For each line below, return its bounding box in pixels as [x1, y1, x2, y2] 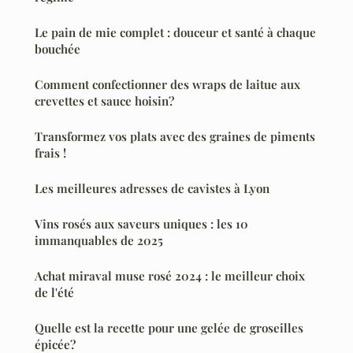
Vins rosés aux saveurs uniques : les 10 [35, 216, 248, 232]
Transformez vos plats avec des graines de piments [35, 128, 315, 145]
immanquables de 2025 [35, 232, 163, 249]
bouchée [35, 41, 80, 58]
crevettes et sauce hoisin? [35, 93, 174, 110]
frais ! [35, 145, 66, 162]
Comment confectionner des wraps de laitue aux [35, 76, 300, 93]
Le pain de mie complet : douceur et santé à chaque [35, 24, 316, 41]
